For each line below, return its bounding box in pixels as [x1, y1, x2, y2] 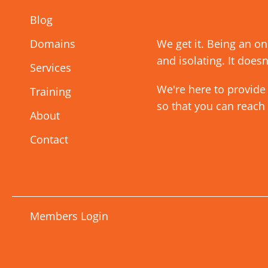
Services [29, 60, 71, 75]
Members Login [29, 209, 108, 224]
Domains [29, 36, 75, 51]
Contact [29, 132, 68, 147]
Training [29, 84, 71, 99]
